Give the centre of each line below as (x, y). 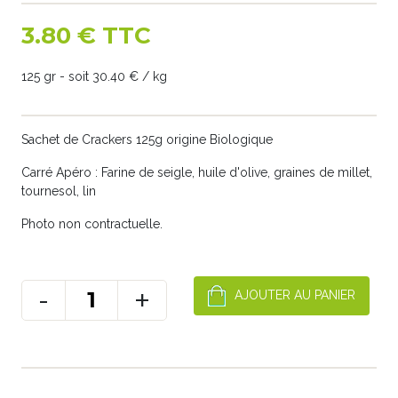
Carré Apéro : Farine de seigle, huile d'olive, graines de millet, (197, 172)
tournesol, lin (60, 191)
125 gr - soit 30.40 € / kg (94, 76)
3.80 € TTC (86, 36)
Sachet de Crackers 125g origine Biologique (149, 139)
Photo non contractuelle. (92, 224)
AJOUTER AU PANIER (295, 295)
